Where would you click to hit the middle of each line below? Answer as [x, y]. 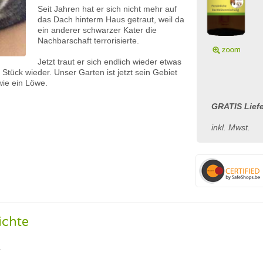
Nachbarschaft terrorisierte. [88, 41]
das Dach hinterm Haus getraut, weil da [111, 19]
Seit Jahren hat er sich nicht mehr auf [107, 9]
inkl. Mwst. [231, 127]
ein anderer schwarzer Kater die [97, 30]
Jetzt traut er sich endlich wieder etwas [109, 62]
